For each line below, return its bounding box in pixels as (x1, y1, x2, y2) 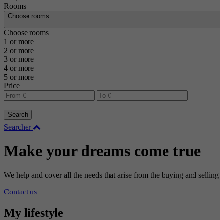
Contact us (4, 187, 37, 196)
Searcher (4, 123, 33, 131)
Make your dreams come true (4, 142, 201, 160)
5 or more (4, 73, 34, 81)
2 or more (4, 46, 34, 55)
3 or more (4, 55, 34, 63)
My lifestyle (4, 206, 63, 219)
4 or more (4, 64, 34, 72)
